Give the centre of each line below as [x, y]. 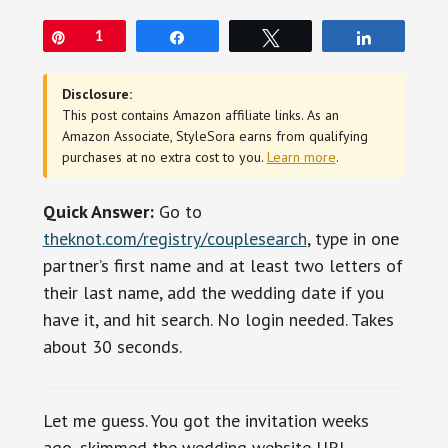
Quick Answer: [98, 211]
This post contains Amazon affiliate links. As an [200, 114]
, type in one [352, 238]
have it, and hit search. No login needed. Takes [218, 319]
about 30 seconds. [112, 346]
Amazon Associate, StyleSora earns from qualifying [214, 135]
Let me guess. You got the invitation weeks [205, 420]
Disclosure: [96, 93]
